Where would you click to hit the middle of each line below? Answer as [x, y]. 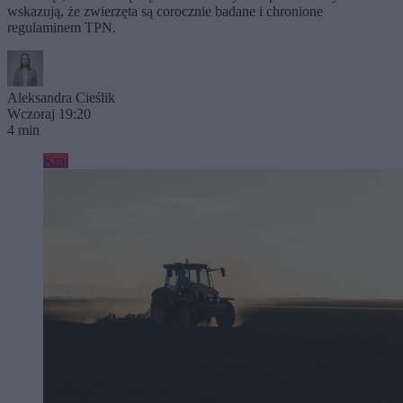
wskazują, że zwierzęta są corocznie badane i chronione [165, 11]
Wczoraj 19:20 [49, 114]
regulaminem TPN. [62, 27]
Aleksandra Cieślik [61, 98]
